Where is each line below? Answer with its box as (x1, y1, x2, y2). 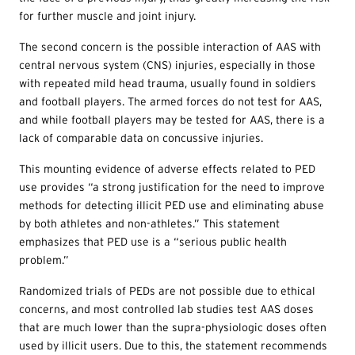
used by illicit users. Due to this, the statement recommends (19, 339, 327, 353)
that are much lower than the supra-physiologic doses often (19, 321, 326, 334)
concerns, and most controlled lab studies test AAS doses (19, 303, 314, 316)
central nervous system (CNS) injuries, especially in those (19, 59, 315, 72)
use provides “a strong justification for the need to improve (19, 181, 325, 194)
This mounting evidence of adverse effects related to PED (19, 162, 315, 176)
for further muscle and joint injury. (19, 10, 196, 23)
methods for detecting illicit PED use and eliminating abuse (19, 199, 324, 212)
